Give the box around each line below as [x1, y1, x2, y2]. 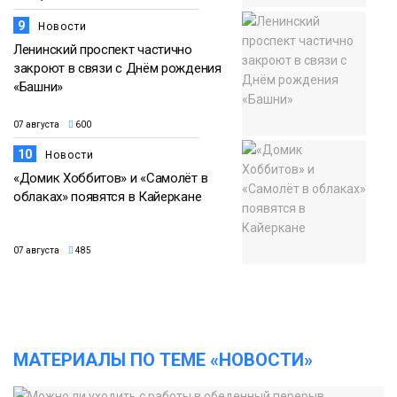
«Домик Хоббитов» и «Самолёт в [13, 170, 208, 187]
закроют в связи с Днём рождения [13, 60, 222, 77]
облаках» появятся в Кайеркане [13, 189, 202, 206]
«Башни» [13, 79, 63, 96]
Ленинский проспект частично [13, 42, 192, 58]
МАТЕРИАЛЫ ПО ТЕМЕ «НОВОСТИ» [13, 349, 313, 371]
